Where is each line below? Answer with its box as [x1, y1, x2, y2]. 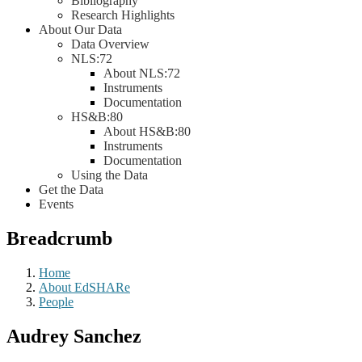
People [39, 294, 74, 309]
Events [39, 197, 74, 211]
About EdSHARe [39, 280, 130, 294]
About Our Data [39, 23, 122, 36]
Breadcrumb [6, 227, 112, 249]
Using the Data [71, 168, 148, 182]
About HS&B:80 [103, 124, 191, 138]
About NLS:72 [103, 66, 180, 80]
